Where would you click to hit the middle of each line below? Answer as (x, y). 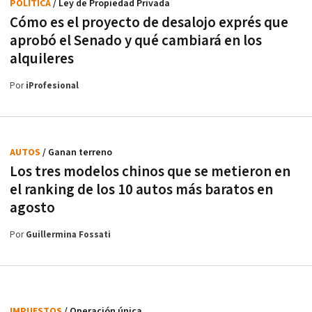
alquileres (42, 59)
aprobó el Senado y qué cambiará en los (136, 41)
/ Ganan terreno (77, 153)
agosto (32, 208)
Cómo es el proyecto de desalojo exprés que (149, 23)
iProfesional (52, 86)
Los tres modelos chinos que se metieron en (150, 172)
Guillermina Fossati (68, 235)
